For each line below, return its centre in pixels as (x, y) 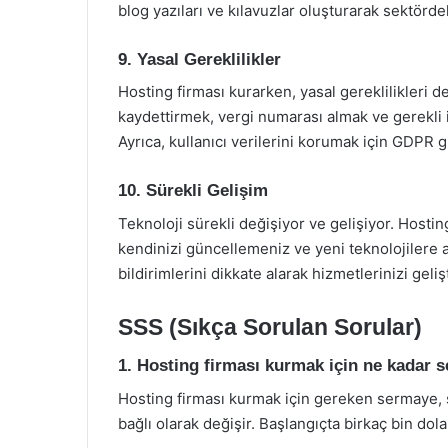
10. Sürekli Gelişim (193, 190)
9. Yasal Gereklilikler (199, 59)
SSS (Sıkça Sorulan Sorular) (270, 326)
